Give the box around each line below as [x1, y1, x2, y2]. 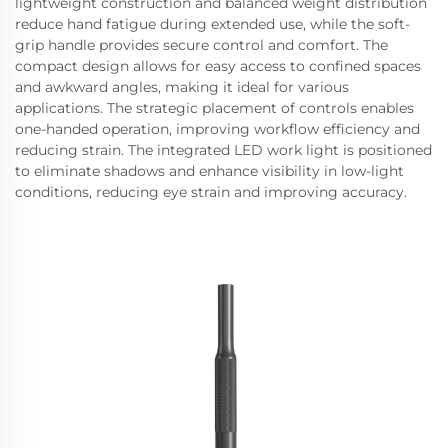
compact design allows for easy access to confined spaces [15, 57, 421, 75]
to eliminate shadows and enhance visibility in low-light [15, 162, 404, 180]
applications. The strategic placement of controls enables [15, 99, 414, 117]
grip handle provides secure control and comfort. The [15, 36, 388, 54]
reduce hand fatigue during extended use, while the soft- [15, 15, 410, 33]
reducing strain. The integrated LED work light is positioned [15, 141, 432, 159]
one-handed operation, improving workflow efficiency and [15, 120, 420, 138]
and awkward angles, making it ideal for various [15, 78, 349, 96]
